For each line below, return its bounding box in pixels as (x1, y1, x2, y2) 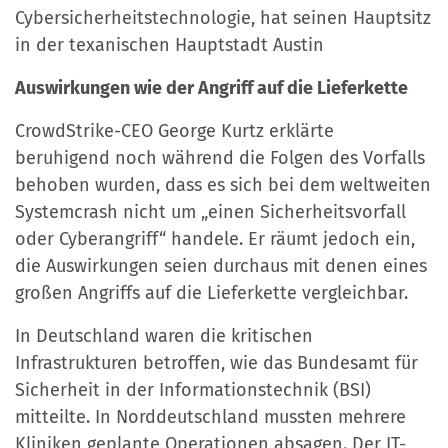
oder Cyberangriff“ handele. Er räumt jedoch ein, (15, 227, 415, 250)
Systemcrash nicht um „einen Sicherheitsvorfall (15, 200, 406, 223)
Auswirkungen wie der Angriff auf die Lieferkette (15, 76, 408, 99)
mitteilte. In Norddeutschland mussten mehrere (15, 405, 406, 428)
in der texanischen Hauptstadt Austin (15, 33, 324, 56)
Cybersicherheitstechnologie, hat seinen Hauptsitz (15, 6, 431, 29)
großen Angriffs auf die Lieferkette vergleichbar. (15, 281, 408, 304)
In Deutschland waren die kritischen (15, 324, 313, 347)
